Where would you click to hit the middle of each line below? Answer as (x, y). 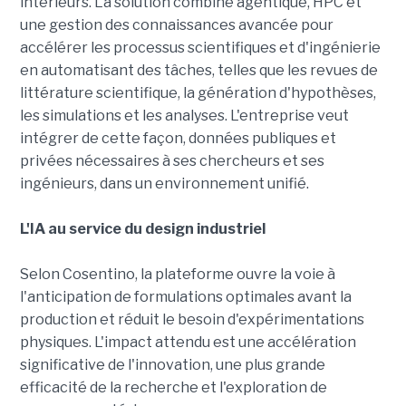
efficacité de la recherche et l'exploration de (173, 387)
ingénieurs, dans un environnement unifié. (164, 183)
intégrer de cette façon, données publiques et (178, 138)
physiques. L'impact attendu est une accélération (188, 342)
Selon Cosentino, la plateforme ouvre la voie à (177, 274)
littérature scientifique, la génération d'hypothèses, (198, 92)
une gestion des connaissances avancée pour (176, 24)
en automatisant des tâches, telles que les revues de (198, 70)
